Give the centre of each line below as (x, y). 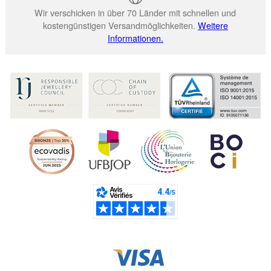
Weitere (213, 25)
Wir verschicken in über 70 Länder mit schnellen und (135, 13)
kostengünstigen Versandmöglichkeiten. (120, 25)
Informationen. (135, 38)
